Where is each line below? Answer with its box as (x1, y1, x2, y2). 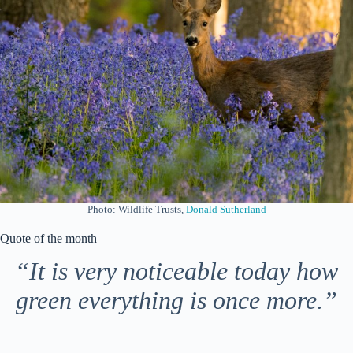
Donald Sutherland (185, 203, 266, 216)
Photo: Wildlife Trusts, (87, 203, 186, 216)
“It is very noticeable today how (15, 257, 338, 286)
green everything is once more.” (16, 286, 337, 315)
